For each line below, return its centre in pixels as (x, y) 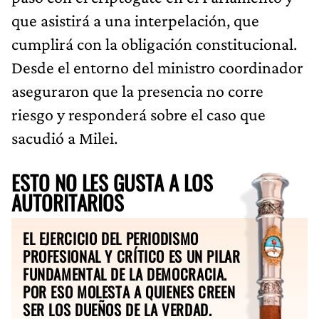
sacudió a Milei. (64, 137)
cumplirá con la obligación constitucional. (154, 43)
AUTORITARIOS (68, 202)
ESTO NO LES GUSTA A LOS (112, 182)
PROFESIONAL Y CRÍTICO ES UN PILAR (132, 256)
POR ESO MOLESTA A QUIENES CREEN (129, 291)
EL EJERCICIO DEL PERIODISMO (111, 238)
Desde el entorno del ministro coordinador (157, 67)
